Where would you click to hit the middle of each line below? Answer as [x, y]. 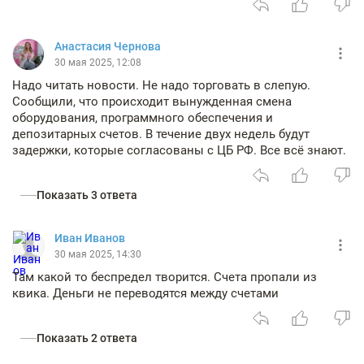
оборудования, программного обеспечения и [143, 118]
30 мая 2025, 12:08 [98, 63]
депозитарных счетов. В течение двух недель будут [161, 134]
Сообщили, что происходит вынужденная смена [152, 102]
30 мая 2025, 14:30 [98, 254]
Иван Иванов [90, 238]
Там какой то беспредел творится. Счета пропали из [165, 277]
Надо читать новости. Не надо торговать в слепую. [161, 85]
